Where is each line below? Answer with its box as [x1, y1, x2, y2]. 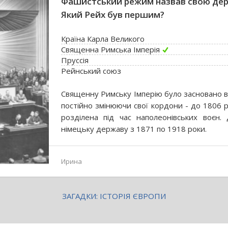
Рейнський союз [61, 66, 121, 76]
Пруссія [61, 55, 89, 65]
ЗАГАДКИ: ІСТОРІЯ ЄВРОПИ [62, 191, 166, 201]
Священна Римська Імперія [61, 44, 160, 54]
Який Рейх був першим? [61, 9, 164, 20]
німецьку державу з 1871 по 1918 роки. [61, 124, 207, 134]
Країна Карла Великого [61, 34, 145, 44]
